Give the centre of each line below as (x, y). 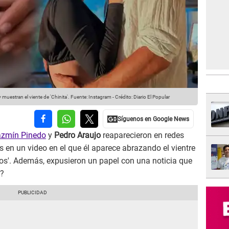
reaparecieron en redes (142, 135)
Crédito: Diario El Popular (142, 97)
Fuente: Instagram (90, 97)
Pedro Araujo (77, 135)
